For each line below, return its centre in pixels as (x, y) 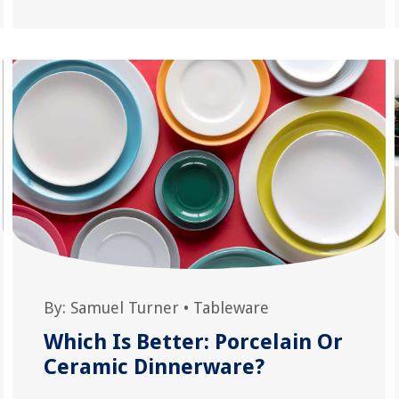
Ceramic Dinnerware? (154, 367)
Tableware (231, 308)
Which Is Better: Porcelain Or (193, 342)
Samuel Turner (124, 308)
